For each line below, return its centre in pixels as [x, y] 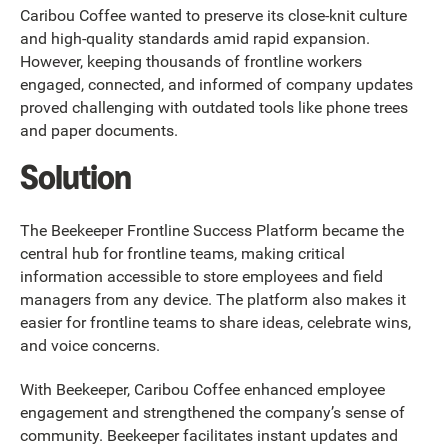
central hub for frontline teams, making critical [182, 254]
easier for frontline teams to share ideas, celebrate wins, [215, 323]
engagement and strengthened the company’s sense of [212, 412]
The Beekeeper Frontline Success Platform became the [212, 231]
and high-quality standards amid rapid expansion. [195, 38]
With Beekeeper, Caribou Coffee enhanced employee [202, 389]
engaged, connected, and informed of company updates [216, 84]
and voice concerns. [90, 346]
